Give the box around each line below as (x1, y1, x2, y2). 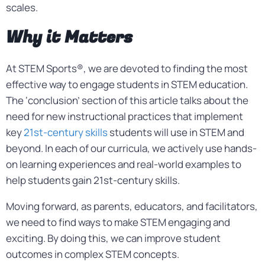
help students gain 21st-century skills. (6, 173, 180, 187)
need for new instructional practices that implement (6, 109, 243, 123)
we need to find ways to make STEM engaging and (6, 215, 230, 229)
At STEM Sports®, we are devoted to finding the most (6, 62, 248, 75)
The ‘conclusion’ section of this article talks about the (6, 93, 248, 107)
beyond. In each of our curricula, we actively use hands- (6, 141, 257, 155)
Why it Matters (6, 25, 132, 50)
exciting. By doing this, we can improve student (6, 231, 221, 245)
